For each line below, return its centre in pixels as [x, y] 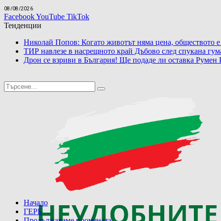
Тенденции [23, 25]
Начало [36, 202]
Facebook [19, 16]
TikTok [78, 16]
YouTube [50, 16]
